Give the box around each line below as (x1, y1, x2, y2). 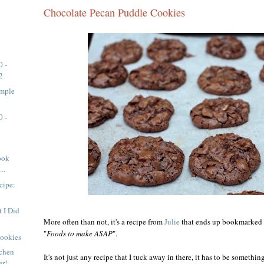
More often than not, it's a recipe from (44, 216, 164, 227)
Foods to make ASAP (47, 227, 113, 239)
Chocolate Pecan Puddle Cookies (44, 5, 185, 19)
